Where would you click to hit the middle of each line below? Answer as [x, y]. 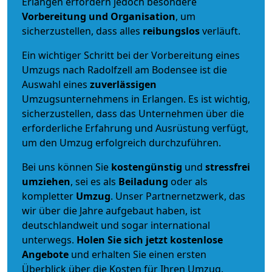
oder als [188, 181]
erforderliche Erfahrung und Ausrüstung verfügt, [135, 128]
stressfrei [228, 167]
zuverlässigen [123, 84]
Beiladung [143, 181]
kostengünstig [147, 167]
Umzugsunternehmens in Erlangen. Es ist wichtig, [136, 99]
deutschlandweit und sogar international [116, 225]
